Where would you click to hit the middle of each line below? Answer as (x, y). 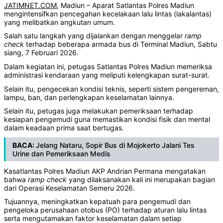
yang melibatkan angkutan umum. (59, 22)
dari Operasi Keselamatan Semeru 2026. (69, 188)
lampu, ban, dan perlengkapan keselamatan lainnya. (89, 97)
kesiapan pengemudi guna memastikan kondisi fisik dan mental (107, 119)
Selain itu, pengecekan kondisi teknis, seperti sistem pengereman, (111, 89)
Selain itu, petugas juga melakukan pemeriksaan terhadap (99, 111)
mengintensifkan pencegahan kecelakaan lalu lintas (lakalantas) (108, 13)
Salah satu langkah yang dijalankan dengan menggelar (94, 36)
